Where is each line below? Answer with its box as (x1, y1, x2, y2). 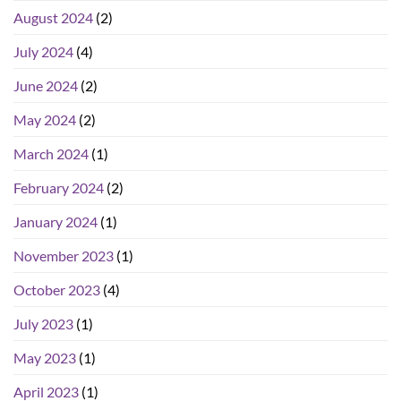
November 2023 (13, 247, 114, 265)
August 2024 (13, 9, 93, 27)
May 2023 (13, 349, 76, 367)
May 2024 (13, 111, 76, 129)
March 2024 (13, 145, 89, 163)
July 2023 (13, 315, 73, 333)
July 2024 (13, 43, 73, 61)
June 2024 (13, 77, 78, 95)
